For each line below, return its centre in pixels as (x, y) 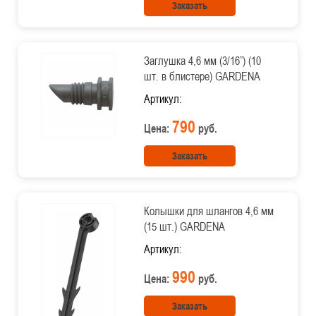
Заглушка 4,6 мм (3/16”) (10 (202, 61)
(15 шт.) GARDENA (184, 226)
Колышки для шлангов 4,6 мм (208, 211)
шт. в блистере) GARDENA (202, 76)
